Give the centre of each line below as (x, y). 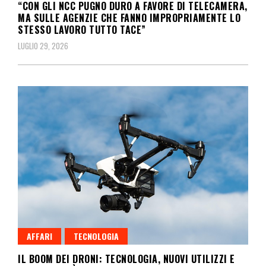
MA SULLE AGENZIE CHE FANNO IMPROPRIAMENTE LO (129, 18)
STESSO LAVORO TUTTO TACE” (82, 29)
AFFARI (39, 236)
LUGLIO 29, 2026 (43, 45)
